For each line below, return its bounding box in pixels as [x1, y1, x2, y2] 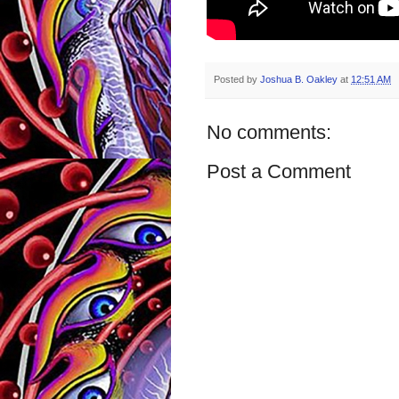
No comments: [207, 121, 331, 144]
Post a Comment [207, 160, 351, 183]
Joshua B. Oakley [260, 74, 338, 85]
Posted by [214, 74, 260, 85]
